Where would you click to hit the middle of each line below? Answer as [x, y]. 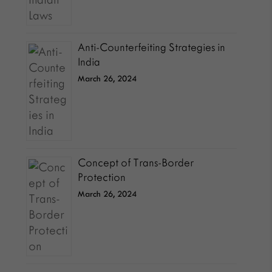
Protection [102, 177]
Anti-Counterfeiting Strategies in [152, 47]
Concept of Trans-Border [136, 163]
